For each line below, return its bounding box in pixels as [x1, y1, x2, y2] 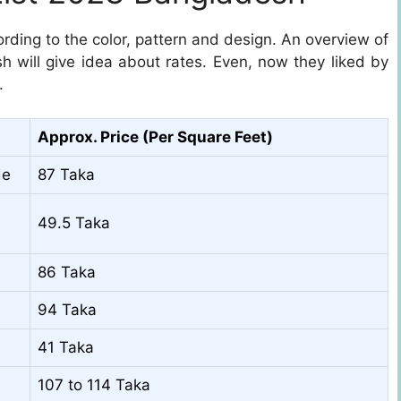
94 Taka [38, 301, 97, 320]
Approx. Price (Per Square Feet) [38, 128, 273, 147]
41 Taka [38, 338, 94, 357]
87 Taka [38, 166, 95, 184]
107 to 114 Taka [38, 376, 150, 395]
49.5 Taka [38, 214, 110, 233]
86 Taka [38, 263, 96, 282]
